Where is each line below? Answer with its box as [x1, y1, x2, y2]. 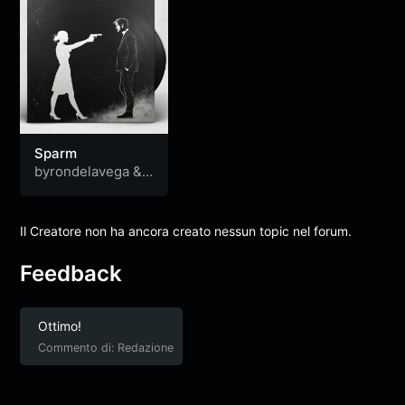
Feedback [20, 259, 123, 287]
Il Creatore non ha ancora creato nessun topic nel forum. [20, 222, 353, 239]
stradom [34, 180, 88, 198]
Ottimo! [38, 317, 82, 334]
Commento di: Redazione [38, 340, 174, 354]
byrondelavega [34, 163, 130, 181]
